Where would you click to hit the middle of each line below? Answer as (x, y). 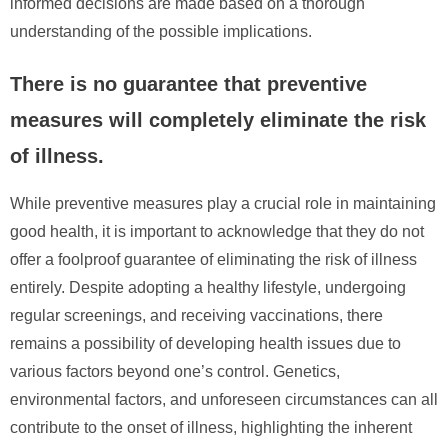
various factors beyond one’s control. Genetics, (175, 371)
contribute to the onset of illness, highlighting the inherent (211, 427)
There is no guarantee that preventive (188, 83)
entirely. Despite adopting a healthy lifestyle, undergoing (208, 287)
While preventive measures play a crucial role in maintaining (223, 203)
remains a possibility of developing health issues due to (205, 343)
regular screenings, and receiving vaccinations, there (196, 315)
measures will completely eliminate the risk (218, 119)
